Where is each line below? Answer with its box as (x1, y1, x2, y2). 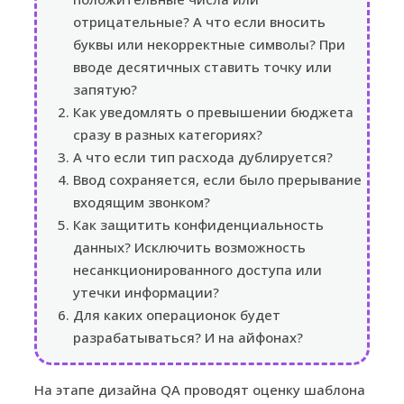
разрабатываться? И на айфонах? (73, 327, 303, 346)
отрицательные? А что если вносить (73, 12, 326, 31)
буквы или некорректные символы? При (73, 34, 345, 53)
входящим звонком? (73, 192, 210, 211)
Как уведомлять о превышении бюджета (73, 102, 353, 121)
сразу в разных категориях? (73, 124, 262, 143)
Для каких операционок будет (73, 305, 280, 324)
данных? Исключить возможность (73, 237, 306, 256)
